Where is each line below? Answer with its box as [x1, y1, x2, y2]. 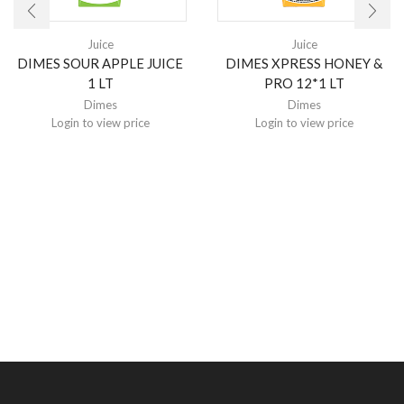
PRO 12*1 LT [263, 74, 344, 91]
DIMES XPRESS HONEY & [225, 54, 382, 71]
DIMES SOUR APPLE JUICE [17, 54, 183, 71]
